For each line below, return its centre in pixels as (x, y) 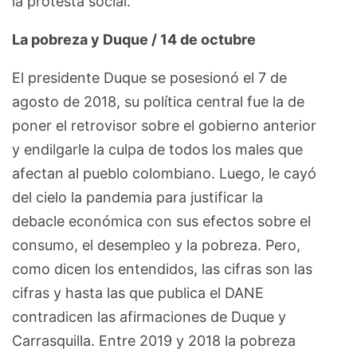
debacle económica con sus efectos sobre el (161, 221)
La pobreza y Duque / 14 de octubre (135, 39)
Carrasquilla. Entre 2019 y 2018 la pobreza (154, 340)
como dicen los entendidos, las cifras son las (162, 269)
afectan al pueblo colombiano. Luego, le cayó (164, 173)
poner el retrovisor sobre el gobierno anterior (164, 125)
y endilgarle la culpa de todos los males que (157, 149)
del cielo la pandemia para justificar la (137, 197)
